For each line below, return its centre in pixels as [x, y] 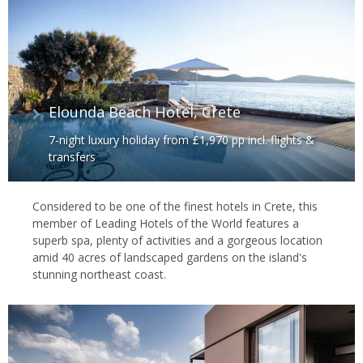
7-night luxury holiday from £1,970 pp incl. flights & [181, 139]
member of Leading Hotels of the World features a [166, 223]
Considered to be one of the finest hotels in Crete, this [175, 206]
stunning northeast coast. [99, 274]
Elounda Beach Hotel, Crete [145, 111]
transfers [72, 156]
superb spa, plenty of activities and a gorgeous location [177, 240]
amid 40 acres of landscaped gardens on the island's [170, 257]
